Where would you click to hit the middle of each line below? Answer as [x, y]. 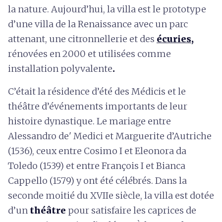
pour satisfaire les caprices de [131, 210]
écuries [174, 39]
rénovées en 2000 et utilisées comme [89, 54]
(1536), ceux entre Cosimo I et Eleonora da [97, 151]
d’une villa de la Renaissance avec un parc [98, 24]
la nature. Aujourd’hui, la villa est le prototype [107, 9]
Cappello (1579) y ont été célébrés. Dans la [97, 180]
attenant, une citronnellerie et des [82, 39]
